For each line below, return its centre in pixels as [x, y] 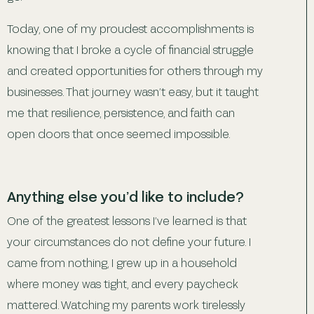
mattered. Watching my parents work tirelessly [126, 304]
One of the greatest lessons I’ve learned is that [127, 220]
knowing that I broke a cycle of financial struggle [130, 49]
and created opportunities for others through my [135, 70]
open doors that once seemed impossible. [119, 133]
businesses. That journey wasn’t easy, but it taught [133, 91]
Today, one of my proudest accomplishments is [130, 28]
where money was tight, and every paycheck [123, 283]
